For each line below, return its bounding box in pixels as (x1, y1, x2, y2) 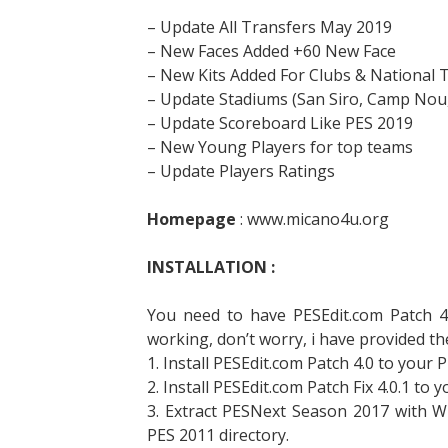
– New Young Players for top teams (147, 136, 413, 158)
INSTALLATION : (147, 256, 275, 278)
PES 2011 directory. (147, 424, 289, 446)
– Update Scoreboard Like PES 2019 (147, 112, 413, 134)
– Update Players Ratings (147, 160, 335, 182)
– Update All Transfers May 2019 (147, 16, 392, 38)
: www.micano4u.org (240, 208, 389, 230)
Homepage (147, 208, 240, 230)
